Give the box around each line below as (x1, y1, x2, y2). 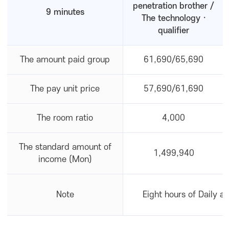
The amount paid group (20, 55, 110, 64)
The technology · (141, 14, 206, 23)
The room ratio (37, 113, 93, 123)
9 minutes (45, 8, 84, 17)
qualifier (158, 26, 189, 35)
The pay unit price (30, 84, 100, 94)
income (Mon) (38, 155, 92, 164)
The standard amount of (18, 143, 111, 152)
